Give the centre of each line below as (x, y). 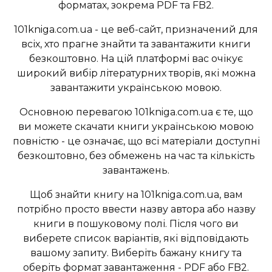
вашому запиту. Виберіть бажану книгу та (136, 253)
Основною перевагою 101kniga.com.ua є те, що (136, 112)
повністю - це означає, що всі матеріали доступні (136, 141)
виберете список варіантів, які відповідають (136, 239)
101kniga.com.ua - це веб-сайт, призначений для (136, 30)
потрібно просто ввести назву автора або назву (136, 209)
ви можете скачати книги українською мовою (136, 127)
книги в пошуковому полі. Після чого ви (136, 224)
